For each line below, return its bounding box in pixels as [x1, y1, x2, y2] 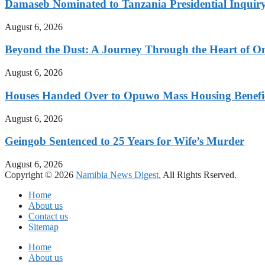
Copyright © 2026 [5, 169, 76, 180]
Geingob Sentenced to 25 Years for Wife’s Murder [5, 135, 244, 148]
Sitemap [28, 221, 59, 232]
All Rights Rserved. [161, 169, 237, 180]
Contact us [28, 211, 68, 221]
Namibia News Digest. [76, 169, 161, 180]
